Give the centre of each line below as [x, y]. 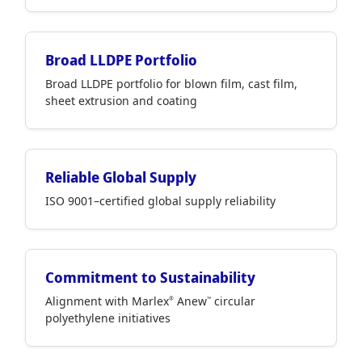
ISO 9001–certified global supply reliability [160, 201]
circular [233, 301]
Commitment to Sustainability [150, 277]
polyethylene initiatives [108, 318]
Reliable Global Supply [121, 177]
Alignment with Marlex [107, 301]
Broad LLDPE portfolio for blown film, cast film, [171, 84]
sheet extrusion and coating [121, 101]
